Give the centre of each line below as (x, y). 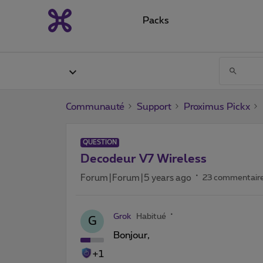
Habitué (151, 216)
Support (154, 107)
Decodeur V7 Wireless (144, 159)
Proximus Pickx (217, 107)
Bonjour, (131, 235)
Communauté (95, 107)
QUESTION (100, 142)
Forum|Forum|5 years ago (136, 178)
